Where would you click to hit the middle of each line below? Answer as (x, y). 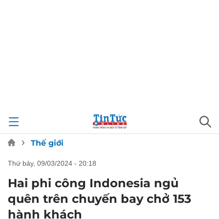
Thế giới (47, 143)
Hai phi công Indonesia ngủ (93, 183)
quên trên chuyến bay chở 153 (99, 199)
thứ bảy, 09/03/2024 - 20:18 (54, 163)
